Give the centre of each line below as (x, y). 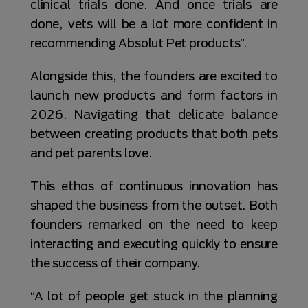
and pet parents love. (93, 153)
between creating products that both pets (154, 134)
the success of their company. (117, 263)
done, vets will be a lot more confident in (154, 24)
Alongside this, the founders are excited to (154, 76)
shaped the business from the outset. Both (154, 205)
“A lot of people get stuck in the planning (154, 296)
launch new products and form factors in (154, 95)
